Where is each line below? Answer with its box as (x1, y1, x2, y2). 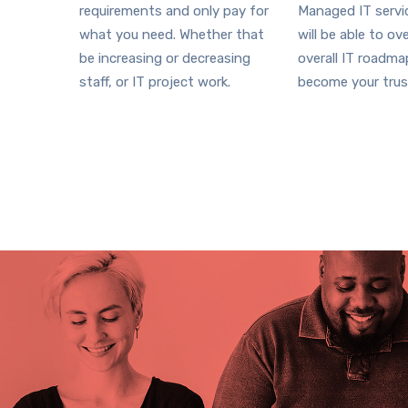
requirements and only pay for (79, 3, 269, 19)
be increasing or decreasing (79, 50, 250, 66)
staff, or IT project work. (79, 74, 230, 90)
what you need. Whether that (79, 26, 264, 43)
